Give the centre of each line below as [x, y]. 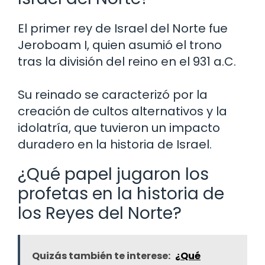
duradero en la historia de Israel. [115, 144]
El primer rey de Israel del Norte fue [123, 28]
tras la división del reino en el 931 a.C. [127, 61]
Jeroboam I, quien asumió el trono [120, 45]
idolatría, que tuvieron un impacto [119, 127]
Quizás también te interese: [101, 256]
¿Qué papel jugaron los [113, 174]
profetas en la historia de [121, 193]
